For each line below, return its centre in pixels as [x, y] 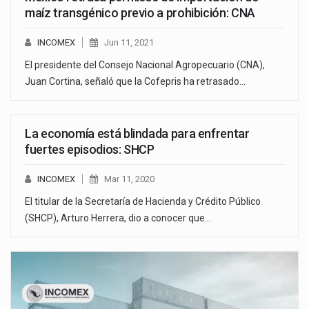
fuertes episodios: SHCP [90, 150]
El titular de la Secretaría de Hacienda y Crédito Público [143, 202]
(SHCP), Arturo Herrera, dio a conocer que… [118, 218]
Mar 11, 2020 [129, 179]
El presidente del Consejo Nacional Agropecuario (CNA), [145, 65]
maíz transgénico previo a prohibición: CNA [140, 13]
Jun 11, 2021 [129, 43]
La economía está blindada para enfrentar [137, 134]
